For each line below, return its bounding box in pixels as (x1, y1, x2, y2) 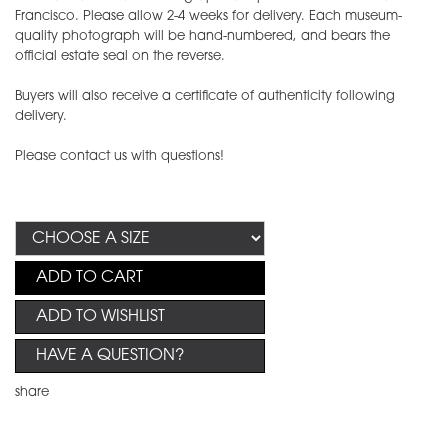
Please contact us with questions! (15, 150, 228, 164)
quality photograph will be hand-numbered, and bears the (15, 30, 390, 44)
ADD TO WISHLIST (36, 309, 165, 326)
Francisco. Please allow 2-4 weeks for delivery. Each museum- (15, 10, 402, 24)
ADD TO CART (36, 270, 143, 287)
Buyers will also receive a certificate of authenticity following (15, 90, 395, 104)
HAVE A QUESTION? (36, 348, 184, 365)
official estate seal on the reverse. (15, 50, 225, 64)
